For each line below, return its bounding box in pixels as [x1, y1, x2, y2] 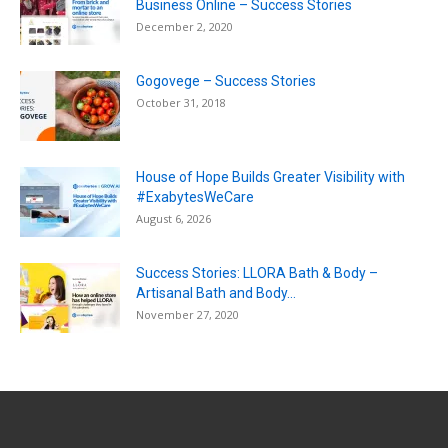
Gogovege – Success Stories [136, 73, 316, 90]
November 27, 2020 [136, 307, 239, 323]
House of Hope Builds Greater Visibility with [136, 169, 405, 186]
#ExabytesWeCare [136, 189, 254, 206]
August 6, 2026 [136, 211, 211, 227]
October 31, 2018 [136, 95, 226, 111]
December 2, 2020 [136, 19, 233, 35]
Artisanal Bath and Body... [136, 285, 296, 302]
